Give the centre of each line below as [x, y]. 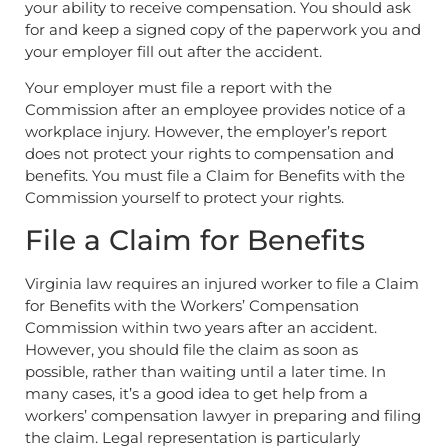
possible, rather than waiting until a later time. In [205, 371]
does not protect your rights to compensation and [209, 154]
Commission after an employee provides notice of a [215, 110]
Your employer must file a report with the [178, 88]
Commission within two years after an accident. [201, 327]
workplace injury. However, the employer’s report [206, 132]
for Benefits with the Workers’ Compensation [192, 305]
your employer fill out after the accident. [173, 51]
